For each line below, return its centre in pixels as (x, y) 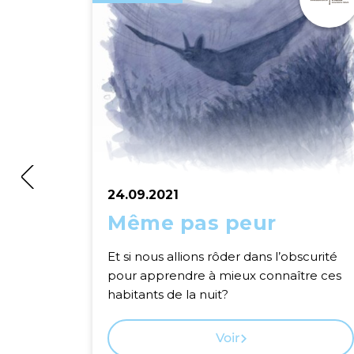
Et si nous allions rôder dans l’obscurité (222, 256)
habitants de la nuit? (168, 294)
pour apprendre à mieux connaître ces (224, 275)
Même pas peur (192, 223)
